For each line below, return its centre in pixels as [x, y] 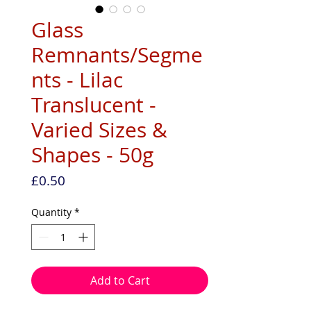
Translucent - [94, 104]
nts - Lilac [77, 79]
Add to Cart [120, 280]
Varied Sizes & [99, 129]
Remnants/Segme [117, 54]
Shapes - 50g [92, 154]
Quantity [51, 212]
